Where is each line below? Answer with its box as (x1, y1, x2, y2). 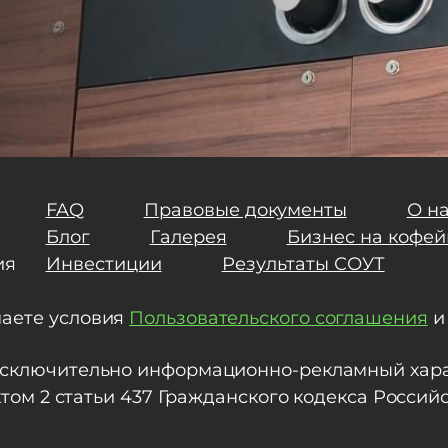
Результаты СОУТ (221, 252, 385, 275)
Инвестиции (45, 252, 162, 275)
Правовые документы (143, 198, 347, 221)
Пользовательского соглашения (129, 306, 428, 329)
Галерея (149, 225, 227, 248)
